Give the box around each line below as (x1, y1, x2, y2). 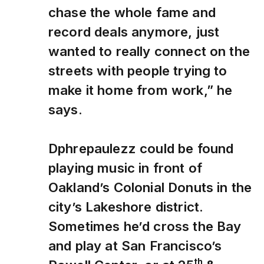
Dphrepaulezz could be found (48, 140, 234, 157)
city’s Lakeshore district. (48, 199, 204, 215)
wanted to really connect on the (48, 43, 250, 60)
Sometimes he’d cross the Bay (48, 218, 242, 235)
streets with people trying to (48, 62, 227, 79)
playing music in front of (48, 160, 202, 176)
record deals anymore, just (48, 24, 220, 40)
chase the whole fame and (48, 4, 216, 21)
